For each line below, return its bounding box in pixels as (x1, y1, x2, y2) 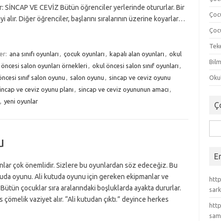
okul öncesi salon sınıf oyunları (92, 62, 179, 69)
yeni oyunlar (3, 98, 38, 105)
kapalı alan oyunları (109, 50, 164, 57)
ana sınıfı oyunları (9, 50, 59, 57)
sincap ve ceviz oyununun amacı (78, 86, 169, 93)
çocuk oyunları (63, 50, 105, 57)
